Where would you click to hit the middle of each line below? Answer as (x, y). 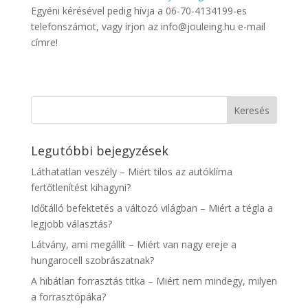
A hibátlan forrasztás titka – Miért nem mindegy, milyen (154, 280)
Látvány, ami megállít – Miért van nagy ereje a (133, 244)
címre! (44, 42)
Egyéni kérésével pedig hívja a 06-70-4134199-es (139, 10)
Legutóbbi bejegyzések (99, 150)
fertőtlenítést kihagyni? (80, 187)
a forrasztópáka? (68, 296)
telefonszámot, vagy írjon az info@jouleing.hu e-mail (148, 26)
